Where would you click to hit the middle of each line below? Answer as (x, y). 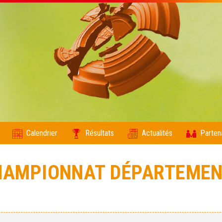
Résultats (100, 133)
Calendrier (42, 133)
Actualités (157, 133)
